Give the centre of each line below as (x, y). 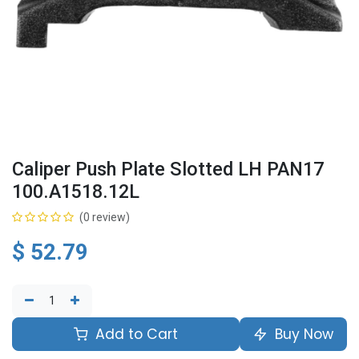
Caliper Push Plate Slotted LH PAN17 (168, 169)
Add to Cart (135, 334)
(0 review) (105, 217)
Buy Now (302, 334)
